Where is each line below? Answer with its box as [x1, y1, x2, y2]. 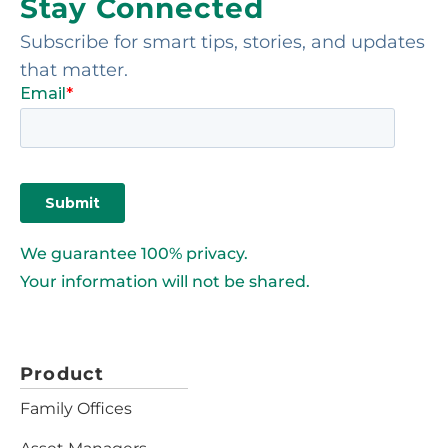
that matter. [20, 58, 128, 81]
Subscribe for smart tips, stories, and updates [20, 30, 425, 53]
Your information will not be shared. [20, 271, 310, 291]
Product [20, 362, 105, 385]
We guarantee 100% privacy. [20, 243, 248, 263]
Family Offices [20, 398, 132, 418]
